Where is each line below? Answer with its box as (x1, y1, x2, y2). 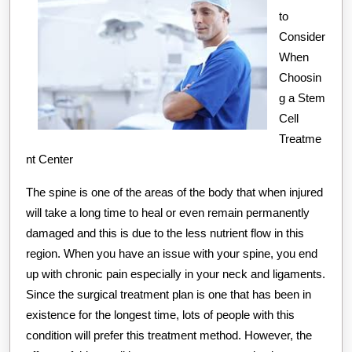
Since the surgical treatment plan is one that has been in (26, 287, 311, 301)
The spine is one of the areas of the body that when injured (26, 185, 323, 199)
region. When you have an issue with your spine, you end (26, 246, 317, 260)
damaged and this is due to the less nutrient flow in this (26, 225, 304, 240)
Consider (279, 29, 325, 43)
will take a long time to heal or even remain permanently (26, 205, 310, 219)
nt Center (26, 152, 73, 166)
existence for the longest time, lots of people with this (26, 307, 295, 321)
